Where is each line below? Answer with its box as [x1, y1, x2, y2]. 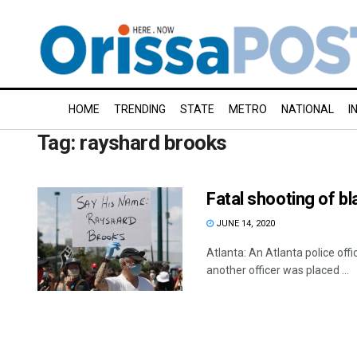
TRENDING [114, 103, 166, 116]
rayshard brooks [80, 131, 227, 155]
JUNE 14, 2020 [214, 218, 275, 229]
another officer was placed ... [206, 264, 349, 277]
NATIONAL [281, 103, 334, 116]
